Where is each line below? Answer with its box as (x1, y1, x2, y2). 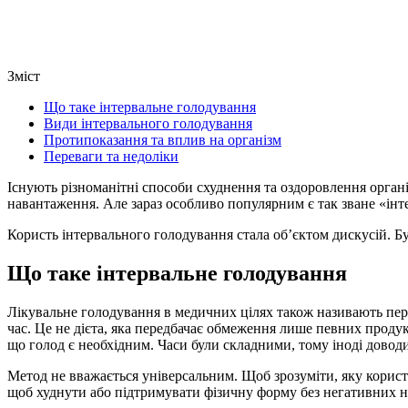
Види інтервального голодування (44, 115, 252, 131)
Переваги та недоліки (44, 148, 178, 164)
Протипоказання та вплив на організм (44, 131, 281, 148)
